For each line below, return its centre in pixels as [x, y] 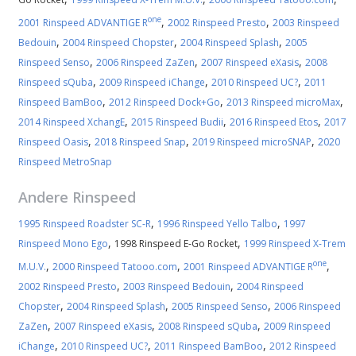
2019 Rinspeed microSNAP [252, 142]
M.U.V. [32, 267]
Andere [45, 197]
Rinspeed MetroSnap [65, 162]
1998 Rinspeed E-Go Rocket [176, 244]
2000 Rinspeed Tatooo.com [115, 267]
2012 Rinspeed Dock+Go [164, 102]
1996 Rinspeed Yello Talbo [217, 224]
